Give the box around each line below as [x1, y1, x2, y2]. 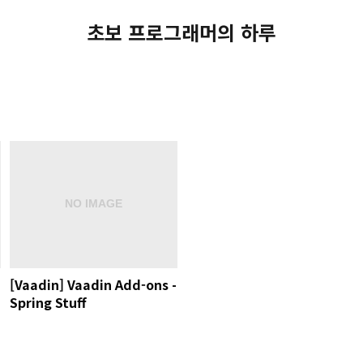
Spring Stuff [9, 292, 87, 312]
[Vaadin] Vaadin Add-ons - [9, 274, 177, 294]
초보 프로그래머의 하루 [87, 18, 276, 46]
